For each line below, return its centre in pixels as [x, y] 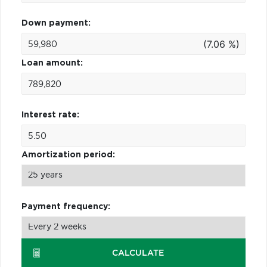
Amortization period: [68, 155]
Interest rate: [50, 115]
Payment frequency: [66, 207]
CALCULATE [138, 253]
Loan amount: [52, 63]
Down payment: [56, 23]
